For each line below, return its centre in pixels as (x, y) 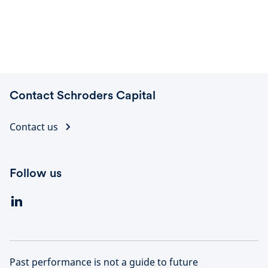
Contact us (34, 127)
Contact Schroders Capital (83, 95)
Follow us (36, 173)
